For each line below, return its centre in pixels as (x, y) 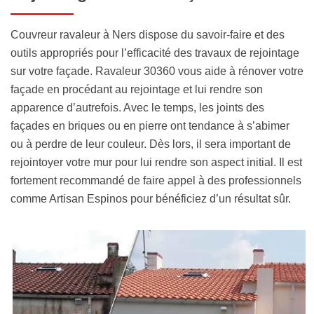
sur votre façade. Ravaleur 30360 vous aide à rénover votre (157, 71)
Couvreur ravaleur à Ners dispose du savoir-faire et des (148, 35)
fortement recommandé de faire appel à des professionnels (156, 181)
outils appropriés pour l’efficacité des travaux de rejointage (155, 53)
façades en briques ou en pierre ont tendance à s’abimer (150, 126)
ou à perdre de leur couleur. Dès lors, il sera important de (151, 144)
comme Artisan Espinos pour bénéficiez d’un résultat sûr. (151, 199)
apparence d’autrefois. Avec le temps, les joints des (137, 108)
